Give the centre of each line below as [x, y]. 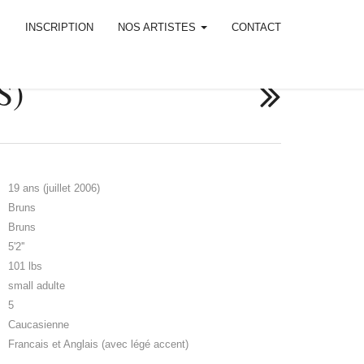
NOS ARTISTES [158, 27]
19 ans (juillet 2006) [54, 188]
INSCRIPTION [59, 27]
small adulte [37, 285]
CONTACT [256, 27]
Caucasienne [39, 324]
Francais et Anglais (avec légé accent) [99, 344]
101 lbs [26, 266]
